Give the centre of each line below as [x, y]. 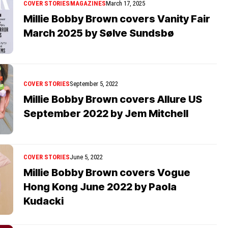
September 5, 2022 [94, 83]
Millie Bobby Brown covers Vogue [107, 172]
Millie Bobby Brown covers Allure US [113, 99]
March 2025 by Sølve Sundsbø [99, 33]
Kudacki [44, 201]
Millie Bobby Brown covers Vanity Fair [117, 19]
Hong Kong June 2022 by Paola [100, 187]
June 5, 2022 [86, 157]
